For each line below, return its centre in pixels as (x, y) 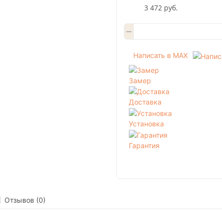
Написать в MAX (160, 55)
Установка (146, 124)
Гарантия (144, 145)
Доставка (145, 102)
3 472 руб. (161, 7)
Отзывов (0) (25, 200)
